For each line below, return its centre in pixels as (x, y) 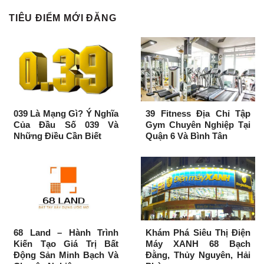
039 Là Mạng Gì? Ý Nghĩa (66, 113)
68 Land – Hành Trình (66, 233)
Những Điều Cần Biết (57, 136)
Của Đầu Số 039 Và (66, 124)
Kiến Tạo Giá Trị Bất (66, 244)
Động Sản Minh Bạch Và (66, 255)
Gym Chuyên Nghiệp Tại (198, 124)
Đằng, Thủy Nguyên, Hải (198, 255)
